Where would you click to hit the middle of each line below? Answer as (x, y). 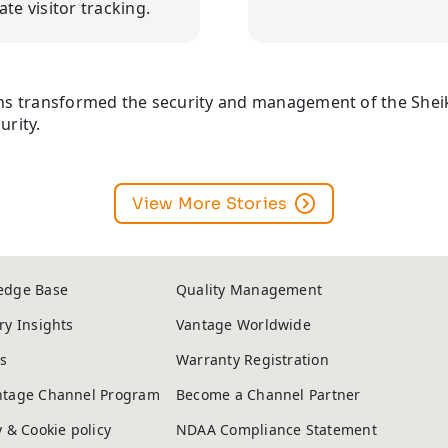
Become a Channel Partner (268, 394)
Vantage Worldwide (243, 324)
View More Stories (210, 203)
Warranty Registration (252, 359)
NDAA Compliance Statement (276, 429)
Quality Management (249, 289)
